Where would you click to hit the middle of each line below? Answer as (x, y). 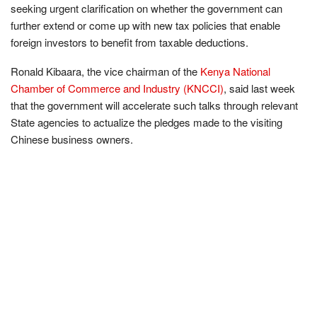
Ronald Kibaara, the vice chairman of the (105, 71)
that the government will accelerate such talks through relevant (154, 105)
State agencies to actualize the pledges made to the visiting (146, 122)
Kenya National (235, 71)
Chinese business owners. (72, 139)
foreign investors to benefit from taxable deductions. (129, 42)
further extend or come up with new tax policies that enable (145, 25)
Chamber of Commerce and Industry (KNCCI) (117, 88)
